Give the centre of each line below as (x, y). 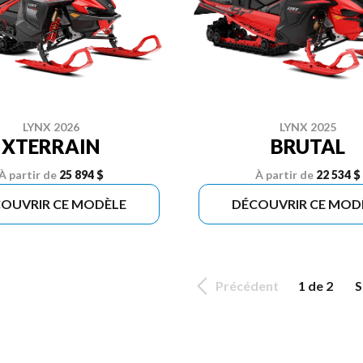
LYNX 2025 (307, 126)
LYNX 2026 (51, 126)
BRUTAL (307, 146)
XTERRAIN (51, 146)
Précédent (247, 285)
